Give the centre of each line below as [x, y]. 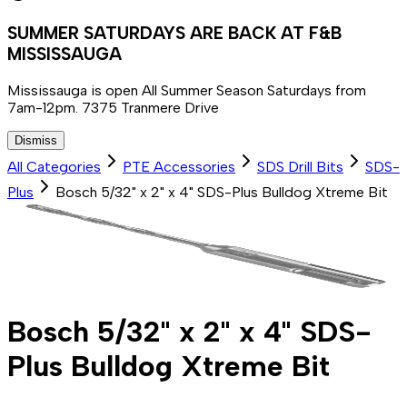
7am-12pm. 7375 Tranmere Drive [113, 107]
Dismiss [36, 140]
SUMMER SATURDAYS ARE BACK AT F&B [174, 34]
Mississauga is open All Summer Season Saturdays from [187, 90]
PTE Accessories [179, 166]
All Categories [54, 166]
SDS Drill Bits [300, 166]
